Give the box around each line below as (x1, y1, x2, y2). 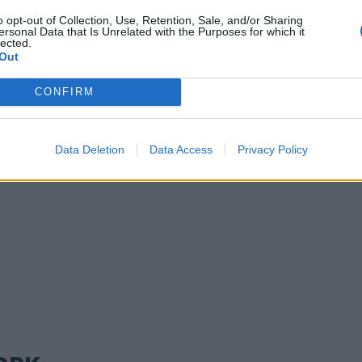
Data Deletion (54, 142, 124, 156)
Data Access (149, 142, 213, 156)
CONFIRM (34, 86, 95, 98)
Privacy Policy (237, 142, 308, 156)
